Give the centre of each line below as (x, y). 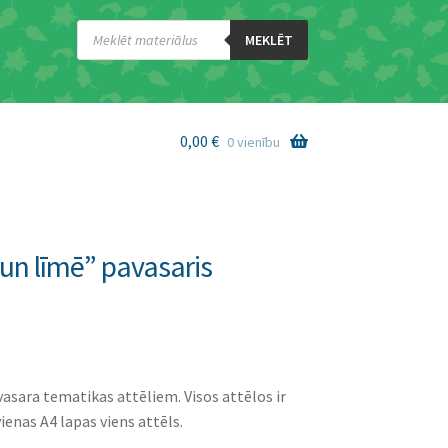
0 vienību (253, 141)
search (96, 40)
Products (103, 26)
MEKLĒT (268, 40)
